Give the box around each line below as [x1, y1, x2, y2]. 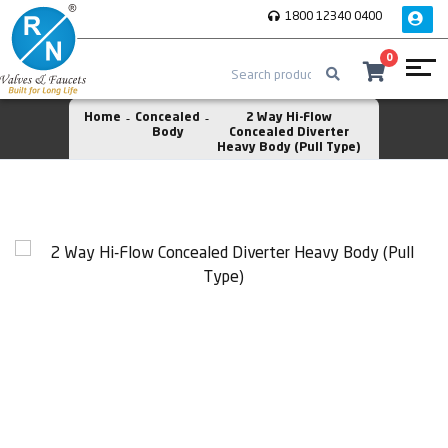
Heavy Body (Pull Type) [217, 142, 361, 154]
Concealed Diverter [229, 127, 349, 139]
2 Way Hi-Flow [246, 112, 332, 124]
